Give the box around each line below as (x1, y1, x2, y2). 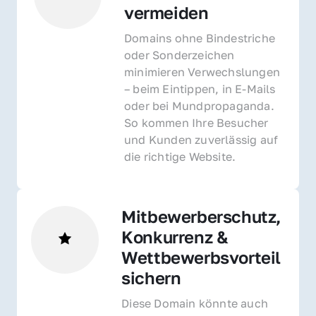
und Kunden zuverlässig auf (124, 132, 279, 147)
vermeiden (124, 1, 209, 23)
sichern (121, 267, 186, 288)
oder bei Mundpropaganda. (124, 98, 274, 113)
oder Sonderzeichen (124, 47, 235, 62)
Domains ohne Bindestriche (124, 30, 275, 45)
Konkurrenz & (121, 226, 229, 247)
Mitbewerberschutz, (121, 205, 281, 226)
